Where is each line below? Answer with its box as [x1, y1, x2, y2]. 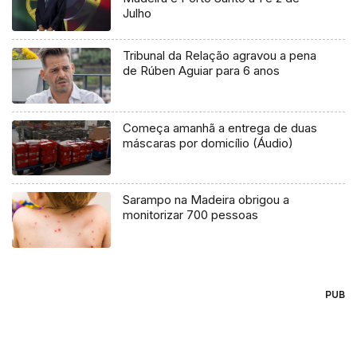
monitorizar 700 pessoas [123, 207, 259, 223]
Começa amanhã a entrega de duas [123, 120, 318, 135]
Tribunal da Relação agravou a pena [123, 47, 317, 63]
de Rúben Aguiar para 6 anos [123, 62, 280, 78]
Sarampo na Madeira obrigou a [123, 192, 290, 208]
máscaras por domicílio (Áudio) [123, 135, 294, 151]
